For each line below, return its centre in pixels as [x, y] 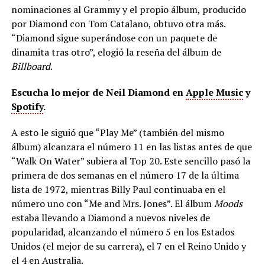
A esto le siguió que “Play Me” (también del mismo [117, 132]
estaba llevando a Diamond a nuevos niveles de [110, 217]
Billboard [30, 66]
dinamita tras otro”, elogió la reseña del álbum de [116, 52]
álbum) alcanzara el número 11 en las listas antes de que [131, 146]
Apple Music [214, 92]
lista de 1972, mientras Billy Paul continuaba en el [118, 189]
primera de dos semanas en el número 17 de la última [125, 175]
